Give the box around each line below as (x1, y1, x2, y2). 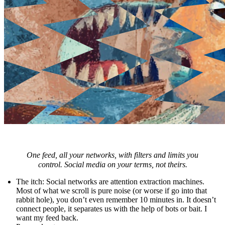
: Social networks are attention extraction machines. (42, 177, 204, 186)
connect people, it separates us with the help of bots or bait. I (16, 204, 207, 213)
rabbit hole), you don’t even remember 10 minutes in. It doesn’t (16, 195, 216, 204)
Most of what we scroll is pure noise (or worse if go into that (16, 186, 207, 195)
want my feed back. (16, 213, 78, 222)
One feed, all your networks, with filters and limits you (27, 151, 198, 160)
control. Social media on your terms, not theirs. (38, 160, 187, 169)
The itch (16, 177, 42, 186)
